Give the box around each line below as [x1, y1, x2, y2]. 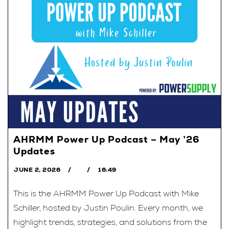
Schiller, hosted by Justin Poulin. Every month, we [13, 202, 203, 213]
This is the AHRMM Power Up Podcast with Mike [13, 188, 199, 199]
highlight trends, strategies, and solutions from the [13, 216, 207, 227]
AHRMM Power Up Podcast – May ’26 [13, 133, 199, 145]
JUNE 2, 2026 [14, 165, 60, 174]
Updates [13, 145, 55, 157]
